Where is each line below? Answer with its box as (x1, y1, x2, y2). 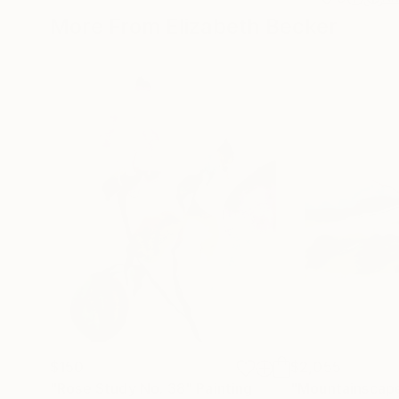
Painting (196, 379, 253, 397)
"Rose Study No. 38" (50, 379, 193, 397)
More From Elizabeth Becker (50, 13, 338, 39)
